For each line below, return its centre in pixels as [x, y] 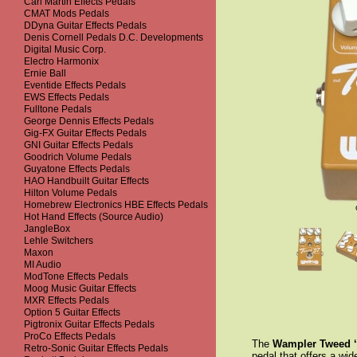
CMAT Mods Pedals [67, 14]
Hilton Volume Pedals [71, 193]
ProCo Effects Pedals [70, 336]
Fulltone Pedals [58, 109]
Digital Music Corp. [65, 49]
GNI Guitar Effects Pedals [78, 145]
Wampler [294, 344]
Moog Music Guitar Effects [80, 288]
